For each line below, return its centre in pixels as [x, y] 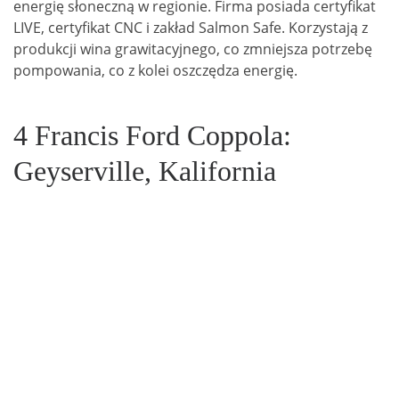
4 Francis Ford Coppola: [152, 135]
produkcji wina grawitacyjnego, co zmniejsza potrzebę [193, 49]
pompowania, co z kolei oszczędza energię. [155, 71]
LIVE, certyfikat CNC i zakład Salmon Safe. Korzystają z [191, 28]
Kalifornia [217, 171]
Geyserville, [86, 171]
